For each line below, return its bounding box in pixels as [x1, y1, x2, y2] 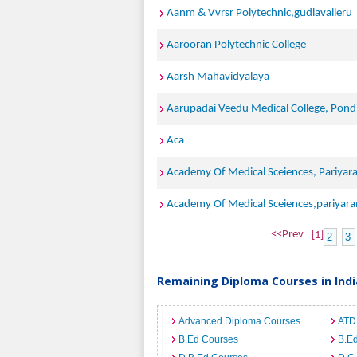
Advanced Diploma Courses [178, 316, 300, 327]
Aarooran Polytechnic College [167, 39, 306, 51]
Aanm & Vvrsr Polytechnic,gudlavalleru [167, 7, 352, 19]
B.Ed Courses [178, 334, 238, 345]
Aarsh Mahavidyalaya [167, 71, 269, 83]
